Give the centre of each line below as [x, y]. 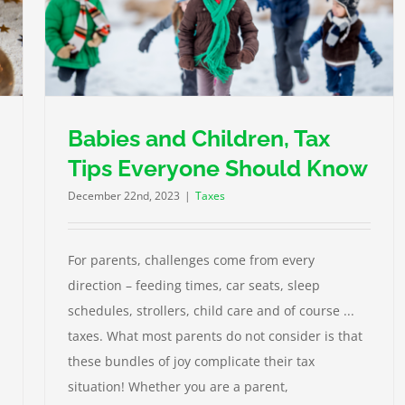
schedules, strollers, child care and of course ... [211, 311]
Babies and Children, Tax [199, 139]
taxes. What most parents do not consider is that [215, 336]
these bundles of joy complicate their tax [191, 362]
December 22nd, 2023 [124, 196]
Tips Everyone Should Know [218, 169]
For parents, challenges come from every [191, 260]
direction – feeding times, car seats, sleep [194, 286]
